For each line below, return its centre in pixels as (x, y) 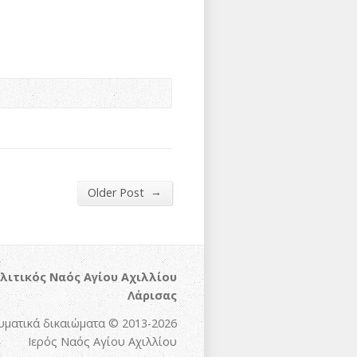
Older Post (118, 192)
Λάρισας (153, 296)
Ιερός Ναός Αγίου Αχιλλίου (103, 342)
